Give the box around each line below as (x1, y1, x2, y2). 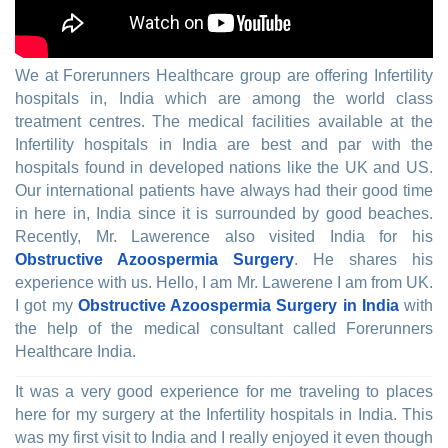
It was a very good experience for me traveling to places (15, 383, 433, 401)
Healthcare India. (15, 343, 136, 361)
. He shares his (294, 251, 433, 269)
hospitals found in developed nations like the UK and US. (15, 159, 433, 177)
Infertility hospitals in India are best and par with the (15, 136, 433, 154)
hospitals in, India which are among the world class (15, 90, 433, 108)
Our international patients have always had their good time (15, 182, 433, 200)
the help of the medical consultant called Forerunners (15, 320, 433, 338)
